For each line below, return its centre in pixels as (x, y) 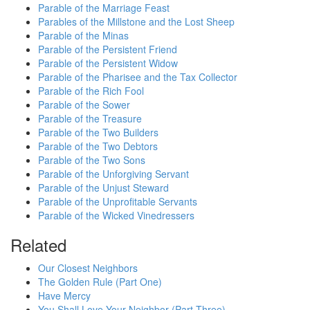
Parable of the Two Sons (92, 160)
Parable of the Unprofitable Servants (118, 201)
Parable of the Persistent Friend (108, 49)
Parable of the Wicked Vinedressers (116, 215)
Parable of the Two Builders (98, 132)
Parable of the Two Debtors (98, 146)
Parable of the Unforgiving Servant (113, 174)
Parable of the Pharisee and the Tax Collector (138, 77)
